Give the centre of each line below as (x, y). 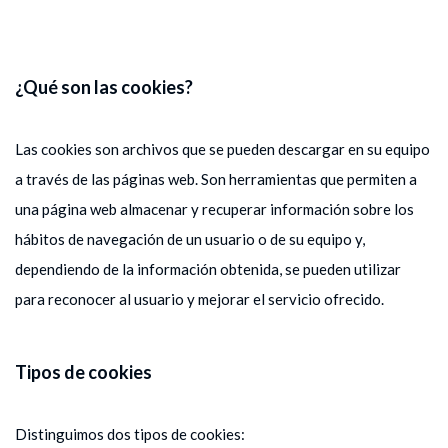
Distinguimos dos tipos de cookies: (130, 433)
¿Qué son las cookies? (104, 86)
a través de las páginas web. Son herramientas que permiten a (216, 178)
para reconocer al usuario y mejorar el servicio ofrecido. (199, 298)
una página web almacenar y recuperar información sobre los (214, 208)
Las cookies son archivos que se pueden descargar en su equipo (222, 148)
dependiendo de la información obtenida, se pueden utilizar (208, 268)
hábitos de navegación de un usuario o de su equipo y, (190, 238)
